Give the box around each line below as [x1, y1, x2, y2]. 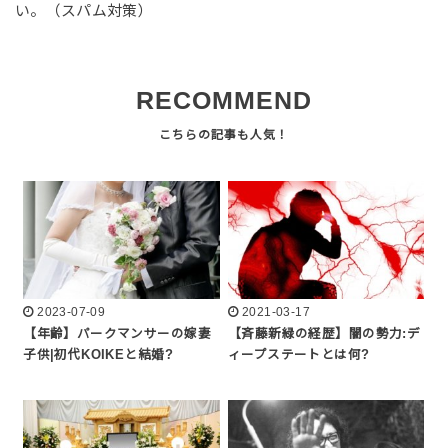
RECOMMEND [136, 87, 312, 115]
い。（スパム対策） [14, 3, 154, 20]
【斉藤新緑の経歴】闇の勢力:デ [228, 327, 421, 342]
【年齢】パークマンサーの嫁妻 [23, 327, 211, 342]
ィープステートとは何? [228, 348, 370, 363]
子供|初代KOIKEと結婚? [23, 348, 173, 363]
